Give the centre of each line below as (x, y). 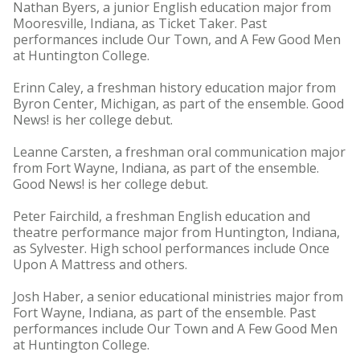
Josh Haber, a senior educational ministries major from (178, 297)
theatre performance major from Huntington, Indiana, (176, 232)
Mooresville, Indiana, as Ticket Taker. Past (140, 23)
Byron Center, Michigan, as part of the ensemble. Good (178, 104)
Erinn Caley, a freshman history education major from (174, 88)
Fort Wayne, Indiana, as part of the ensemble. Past (164, 313)
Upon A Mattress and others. (100, 264)
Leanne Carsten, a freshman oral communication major (179, 152)
